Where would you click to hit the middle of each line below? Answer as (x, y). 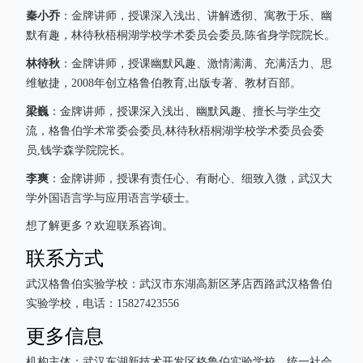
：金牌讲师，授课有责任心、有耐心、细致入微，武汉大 (190, 179)
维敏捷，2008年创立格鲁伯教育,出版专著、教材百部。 (164, 83)
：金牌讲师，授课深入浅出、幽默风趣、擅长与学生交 (185, 111)
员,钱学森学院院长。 (79, 150)
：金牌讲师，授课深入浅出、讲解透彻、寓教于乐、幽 (196, 16)
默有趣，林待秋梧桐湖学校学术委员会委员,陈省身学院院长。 (181, 35)
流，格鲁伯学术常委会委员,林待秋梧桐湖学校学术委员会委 (175, 131)
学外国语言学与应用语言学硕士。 (111, 198)
